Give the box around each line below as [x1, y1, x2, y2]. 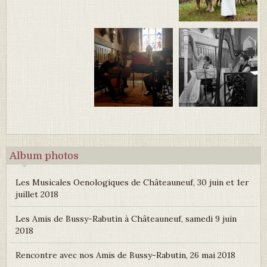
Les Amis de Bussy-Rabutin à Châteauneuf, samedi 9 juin [15, 213, 237, 224]
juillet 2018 [15, 188, 58, 200]
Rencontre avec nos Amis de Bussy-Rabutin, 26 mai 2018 [15, 249, 235, 260]
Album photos [10, 150, 79, 162]
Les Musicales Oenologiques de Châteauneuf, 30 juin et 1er [15, 176, 249, 188]
